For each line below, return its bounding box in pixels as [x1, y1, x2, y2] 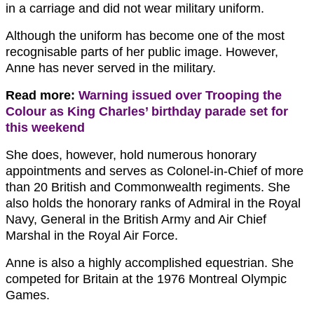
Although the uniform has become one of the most [6, 28, 285, 43]
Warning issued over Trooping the [78, 88, 282, 102]
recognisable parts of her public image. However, [6, 44, 278, 59]
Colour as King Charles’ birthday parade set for [6, 104, 288, 118]
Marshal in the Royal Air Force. [6, 228, 178, 243]
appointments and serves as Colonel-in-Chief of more [6, 163, 303, 178]
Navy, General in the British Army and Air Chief [6, 212, 266, 226]
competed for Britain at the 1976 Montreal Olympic [6, 271, 287, 286]
